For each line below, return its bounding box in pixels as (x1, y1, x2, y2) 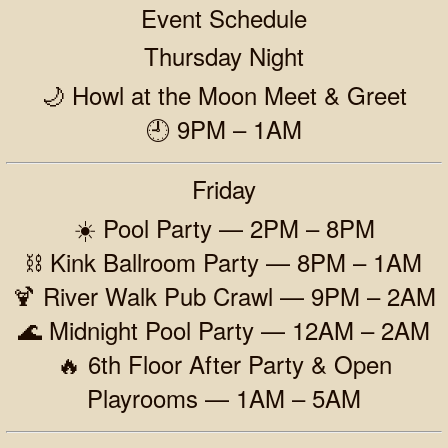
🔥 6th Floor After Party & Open (56, 345, 392, 381)
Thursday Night (144, 38, 304, 74)
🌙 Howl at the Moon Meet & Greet (41, 77, 407, 113)
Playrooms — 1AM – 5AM (87, 379, 361, 415)
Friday (192, 171, 256, 207)
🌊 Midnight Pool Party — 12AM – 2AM (18, 311, 430, 347)
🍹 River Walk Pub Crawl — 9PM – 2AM (12, 277, 436, 313)
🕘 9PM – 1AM (146, 111, 302, 147)
